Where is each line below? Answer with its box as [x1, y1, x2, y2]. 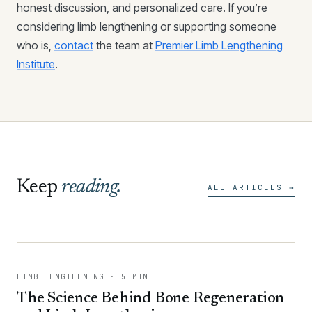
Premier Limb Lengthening [155, 38, 283, 52]
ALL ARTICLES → [208, 182, 295, 192]
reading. [61, 178, 121, 197]
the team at [93, 38, 155, 52]
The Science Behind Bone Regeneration [17, 291, 285, 306]
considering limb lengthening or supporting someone [17, 19, 276, 33]
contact [54, 38, 93, 52]
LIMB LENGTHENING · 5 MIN [17, 272, 149, 281]
